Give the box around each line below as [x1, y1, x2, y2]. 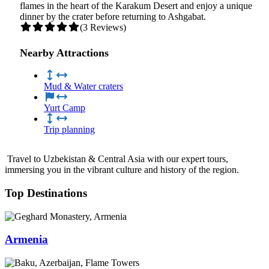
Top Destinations [5, 186, 87, 199]
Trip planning [44, 124, 95, 135]
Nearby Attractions [20, 47, 109, 59]
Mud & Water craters [44, 81, 123, 92]
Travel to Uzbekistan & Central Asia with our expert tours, [7, 154, 228, 165]
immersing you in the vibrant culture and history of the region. [5, 165, 241, 175]
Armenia [5, 233, 48, 246]
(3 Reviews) [80, 22, 126, 33]
